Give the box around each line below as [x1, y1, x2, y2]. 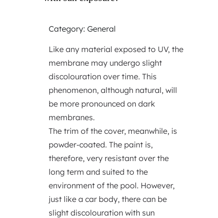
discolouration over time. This [48, 72, 157, 81]
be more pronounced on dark [48, 99, 155, 109]
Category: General [48, 24, 116, 34]
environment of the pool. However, [48, 181, 175, 190]
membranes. [48, 112, 95, 122]
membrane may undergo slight [48, 58, 162, 68]
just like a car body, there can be [48, 194, 167, 204]
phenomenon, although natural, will [48, 85, 177, 95]
